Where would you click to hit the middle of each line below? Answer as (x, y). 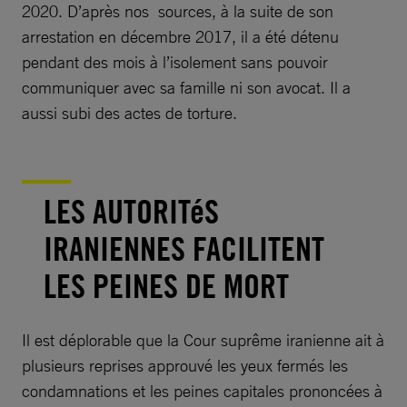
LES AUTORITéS (131, 211)
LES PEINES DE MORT (170, 286)
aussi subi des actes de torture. (129, 112)
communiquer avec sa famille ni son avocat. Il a (186, 87)
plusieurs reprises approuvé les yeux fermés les (185, 365)
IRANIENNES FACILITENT (184, 248)
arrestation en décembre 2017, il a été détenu (180, 36)
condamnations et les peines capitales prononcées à (202, 390)
